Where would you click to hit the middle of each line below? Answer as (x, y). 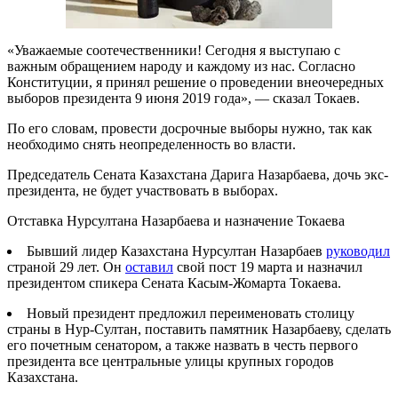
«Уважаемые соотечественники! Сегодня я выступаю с (174, 50)
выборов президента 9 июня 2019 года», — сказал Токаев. (183, 98)
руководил (358, 251)
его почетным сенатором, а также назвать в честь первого (183, 345)
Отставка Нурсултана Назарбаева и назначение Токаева (176, 220)
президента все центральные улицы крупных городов (171, 361)
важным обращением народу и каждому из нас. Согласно (181, 66)
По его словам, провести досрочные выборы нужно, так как (190, 128)
